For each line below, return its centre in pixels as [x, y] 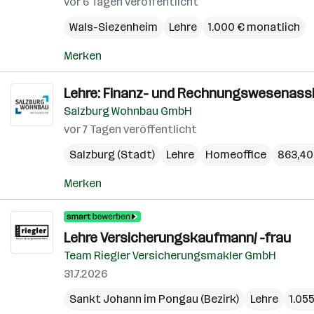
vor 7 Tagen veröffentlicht [130, 129]
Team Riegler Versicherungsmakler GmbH [170, 255]
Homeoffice [236, 155]
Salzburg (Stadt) [112, 155]
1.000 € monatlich [254, 27]
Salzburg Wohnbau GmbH [128, 111]
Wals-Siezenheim [114, 27]
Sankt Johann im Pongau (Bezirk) [154, 299]
